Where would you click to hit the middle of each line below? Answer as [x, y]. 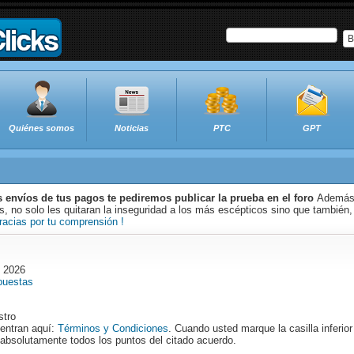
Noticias [132, 128]
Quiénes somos [41, 128]
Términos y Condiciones [113, 328]
